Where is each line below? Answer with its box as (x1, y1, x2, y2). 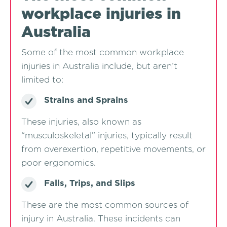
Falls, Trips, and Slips (44, 178, 135, 188)
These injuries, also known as (21, 117, 141, 127)
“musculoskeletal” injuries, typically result (21, 130, 193, 141)
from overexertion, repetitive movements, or (21, 144, 206, 155)
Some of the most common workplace (21, 47, 184, 58)
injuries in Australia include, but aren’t (21, 61, 177, 71)
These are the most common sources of (21, 200, 188, 210)
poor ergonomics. (21, 158, 96, 168)
